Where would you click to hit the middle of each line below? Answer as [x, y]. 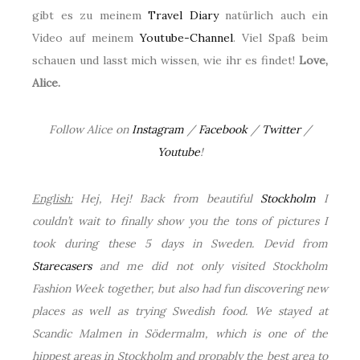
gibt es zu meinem [90, 15]
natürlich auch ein [273, 15]
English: [52, 198]
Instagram [157, 129]
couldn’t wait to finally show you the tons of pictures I [180, 221]
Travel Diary [183, 15]
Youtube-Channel [186, 37]
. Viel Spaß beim [280, 37]
